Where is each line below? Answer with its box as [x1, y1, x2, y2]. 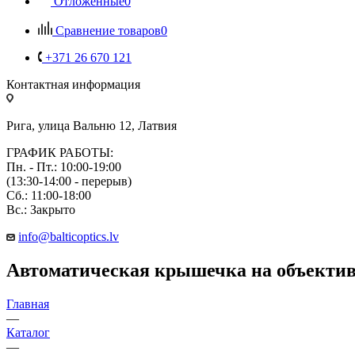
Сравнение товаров [55, 23, 161, 37]
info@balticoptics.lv [18, 229, 119, 243]
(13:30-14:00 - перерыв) [6, 174, 132, 188]
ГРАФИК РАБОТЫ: [6, 145, 113, 159]
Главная [6, 296, 49, 311]
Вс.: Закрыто [6, 202, 75, 216]
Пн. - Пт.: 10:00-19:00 [6, 159, 121, 174]
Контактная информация [6, 77, 140, 91]
